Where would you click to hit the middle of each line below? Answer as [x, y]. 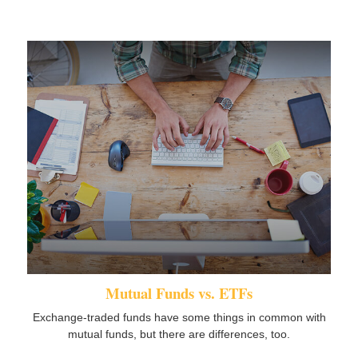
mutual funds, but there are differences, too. [179, 334]
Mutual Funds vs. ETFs [179, 292]
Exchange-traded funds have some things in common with [179, 317]
